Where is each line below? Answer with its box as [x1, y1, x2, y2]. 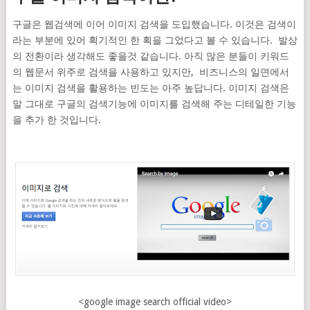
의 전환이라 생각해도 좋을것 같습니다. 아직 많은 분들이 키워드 [12, 51, 289, 62]
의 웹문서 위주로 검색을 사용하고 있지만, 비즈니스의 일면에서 [12, 66, 289, 77]
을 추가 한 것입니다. [12, 114, 101, 125]
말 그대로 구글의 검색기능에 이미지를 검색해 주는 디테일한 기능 [12, 98, 296, 109]
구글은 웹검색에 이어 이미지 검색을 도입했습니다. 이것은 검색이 [12, 19, 296, 30]
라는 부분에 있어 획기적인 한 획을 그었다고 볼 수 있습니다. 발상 [12, 35, 298, 46]
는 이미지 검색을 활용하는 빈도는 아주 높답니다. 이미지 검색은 [12, 82, 289, 93]
